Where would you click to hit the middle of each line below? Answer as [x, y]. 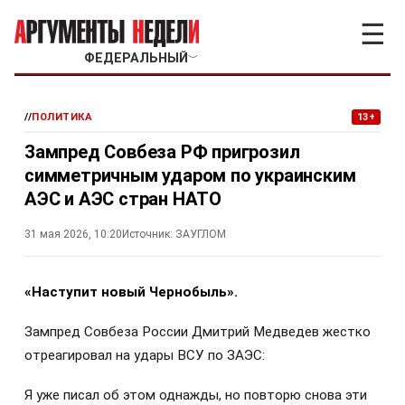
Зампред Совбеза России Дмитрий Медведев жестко [198, 332]
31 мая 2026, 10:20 [73, 234]
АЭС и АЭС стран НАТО [123, 199]
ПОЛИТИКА [62, 117]
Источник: [147, 234]
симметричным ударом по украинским [190, 175]
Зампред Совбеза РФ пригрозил [162, 152]
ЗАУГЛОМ [201, 234]
